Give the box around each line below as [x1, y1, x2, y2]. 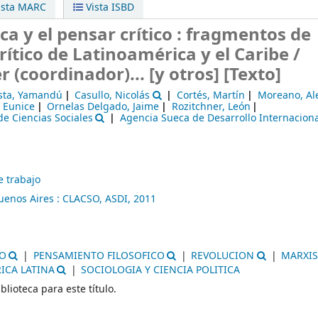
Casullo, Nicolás [75, 88, 150, 104]
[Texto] [224, 62, 281, 88]
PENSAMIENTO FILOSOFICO [33, 248, 165, 263]
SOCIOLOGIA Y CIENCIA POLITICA [81, 262, 241, 278]
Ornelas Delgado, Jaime [47, 99, 160, 115]
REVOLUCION [191, 248, 255, 263]
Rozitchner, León [171, 99, 251, 115]
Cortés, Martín [177, 88, 246, 104]
